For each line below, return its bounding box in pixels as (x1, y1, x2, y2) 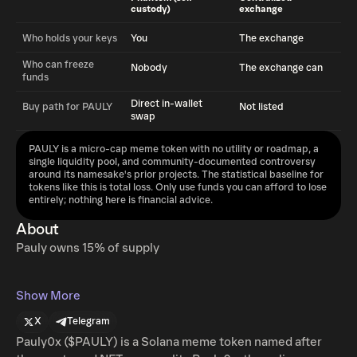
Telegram (67, 316, 110, 328)
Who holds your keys (22, 33, 117, 45)
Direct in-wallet (131, 98, 202, 110)
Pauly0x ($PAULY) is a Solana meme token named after (16, 335, 322, 349)
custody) (131, 4, 171, 14)
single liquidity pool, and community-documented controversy (29, 156, 316, 168)
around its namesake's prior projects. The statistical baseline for (29, 169, 324, 181)
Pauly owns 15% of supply (16, 241, 159, 255)
